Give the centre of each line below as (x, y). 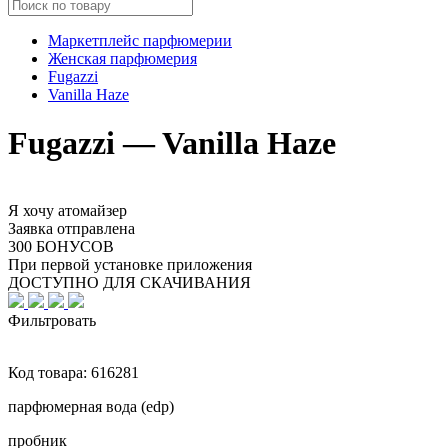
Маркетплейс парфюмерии (140, 40)
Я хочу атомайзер (67, 210)
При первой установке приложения (130, 264)
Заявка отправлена (71, 228)
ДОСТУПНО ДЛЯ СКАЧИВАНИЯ (129, 282)
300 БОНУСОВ (61, 246)
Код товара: (49, 372)
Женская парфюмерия (122, 58)
